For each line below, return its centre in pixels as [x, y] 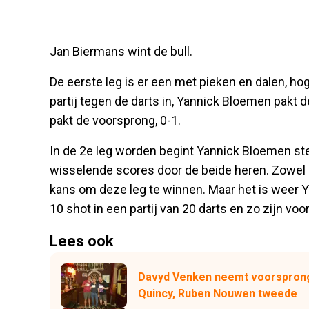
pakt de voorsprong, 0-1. [115, 121]
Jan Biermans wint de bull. [121, 52]
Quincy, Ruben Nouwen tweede [218, 294]
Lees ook [82, 241]
